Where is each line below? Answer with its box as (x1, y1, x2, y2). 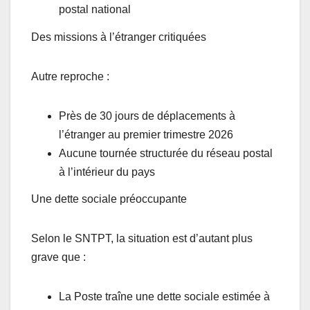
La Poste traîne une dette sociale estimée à (59, 291, 270, 303)
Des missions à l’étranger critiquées (31, 30, 206, 43)
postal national (59, 3, 131, 15)
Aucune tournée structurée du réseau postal (59, 147, 273, 159)
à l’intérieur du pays (59, 165, 155, 178)
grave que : (31, 251, 86, 264)
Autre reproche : (31, 70, 109, 82)
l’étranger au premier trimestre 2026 (59, 128, 233, 140)
